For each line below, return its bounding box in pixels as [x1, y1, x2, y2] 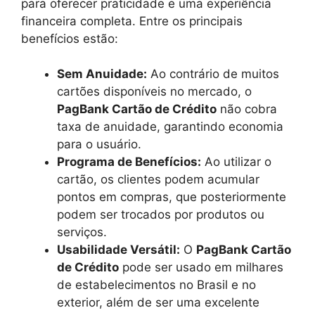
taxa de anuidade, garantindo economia [57, 120, 283, 134]
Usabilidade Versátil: [57, 243, 180, 257]
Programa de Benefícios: [57, 155, 201, 169]
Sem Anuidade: [57, 67, 147, 81]
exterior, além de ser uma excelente [57, 295, 259, 309]
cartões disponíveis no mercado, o [57, 84, 252, 98]
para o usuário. [57, 137, 141, 151]
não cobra [217, 102, 277, 116]
